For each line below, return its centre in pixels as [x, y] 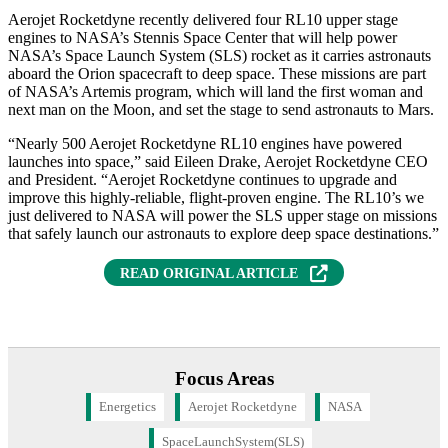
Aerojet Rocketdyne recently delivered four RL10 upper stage [203, 19]
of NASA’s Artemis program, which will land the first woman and [215, 91]
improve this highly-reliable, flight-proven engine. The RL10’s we [216, 197]
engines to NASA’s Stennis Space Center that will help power [202, 37]
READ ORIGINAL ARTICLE [209, 274]
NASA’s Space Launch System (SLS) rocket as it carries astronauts [219, 55]
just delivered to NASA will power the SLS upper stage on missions [222, 215]
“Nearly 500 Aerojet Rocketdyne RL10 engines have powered [205, 143]
